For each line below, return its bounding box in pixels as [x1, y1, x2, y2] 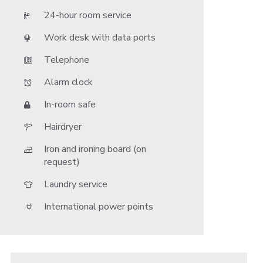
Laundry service [44, 178, 108, 191]
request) [44, 156, 80, 168]
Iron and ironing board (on [44, 143, 147, 156]
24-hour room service [44, 9, 132, 22]
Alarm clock [44, 76, 93, 89]
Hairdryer [44, 120, 82, 133]
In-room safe [44, 98, 96, 111]
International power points [44, 200, 154, 213]
